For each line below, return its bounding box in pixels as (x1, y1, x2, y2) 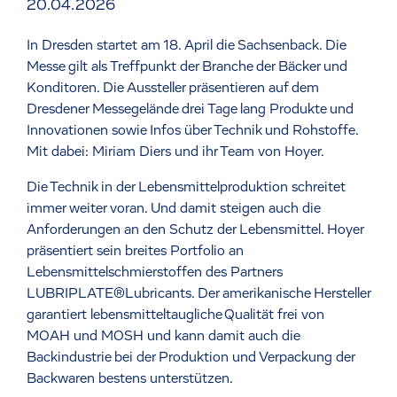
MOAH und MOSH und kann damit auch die (27, 329, 300, 344)
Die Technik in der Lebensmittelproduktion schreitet (27, 180, 346, 195)
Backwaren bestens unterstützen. (27, 371, 233, 386)
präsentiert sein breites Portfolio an (27, 244, 244, 259)
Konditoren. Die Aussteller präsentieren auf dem (27, 81, 319, 96)
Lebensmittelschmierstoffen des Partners (27, 265, 283, 280)
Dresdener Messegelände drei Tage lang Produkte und (27, 102, 354, 117)
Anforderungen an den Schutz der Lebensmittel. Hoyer (27, 222, 363, 237)
